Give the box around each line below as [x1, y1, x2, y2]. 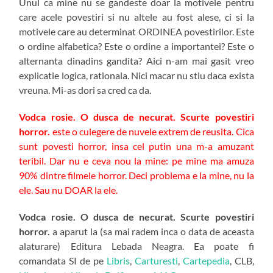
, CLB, [229, 255, 254, 267]
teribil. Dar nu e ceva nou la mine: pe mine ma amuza [19, 155, 254, 167]
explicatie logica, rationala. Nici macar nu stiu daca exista [19, 69, 254, 82]
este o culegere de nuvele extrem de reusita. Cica [52, 126, 254, 138]
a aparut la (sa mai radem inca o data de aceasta [50, 225, 254, 238]
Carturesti [134, 255, 178, 267]
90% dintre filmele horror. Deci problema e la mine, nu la [19, 169, 254, 182]
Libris [106, 255, 130, 267]
